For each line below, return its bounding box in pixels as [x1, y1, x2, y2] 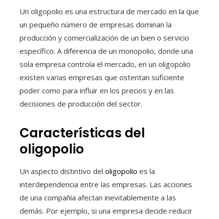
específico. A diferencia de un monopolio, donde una [20, 45, 193, 56]
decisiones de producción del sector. [20, 98, 142, 109]
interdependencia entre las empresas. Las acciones [20, 179, 192, 189]
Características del [20, 124, 145, 142]
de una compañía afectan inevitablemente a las [20, 192, 176, 202]
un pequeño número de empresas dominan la [20, 19, 172, 29]
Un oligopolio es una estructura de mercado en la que [20, 6, 199, 16]
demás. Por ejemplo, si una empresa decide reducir [20, 205, 193, 216]
